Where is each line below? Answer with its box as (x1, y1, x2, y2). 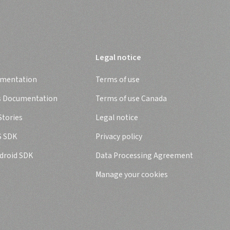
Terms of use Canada (95, 93, 167, 104)
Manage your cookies (95, 169, 168, 180)
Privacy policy (95, 131, 142, 142)
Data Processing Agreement (95, 150, 193, 161)
